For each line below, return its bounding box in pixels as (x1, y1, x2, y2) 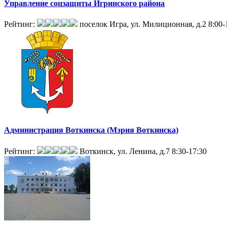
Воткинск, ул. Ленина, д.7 (80, 146, 170, 156)
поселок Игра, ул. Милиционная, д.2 (80, 20, 206, 29)
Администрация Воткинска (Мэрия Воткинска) (4, 126, 178, 135)
